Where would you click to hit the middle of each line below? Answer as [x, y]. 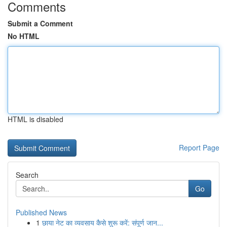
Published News [41, 212]
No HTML [24, 36]
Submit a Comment [40, 23]
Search [27, 175]
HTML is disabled [35, 119]
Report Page [199, 147]
